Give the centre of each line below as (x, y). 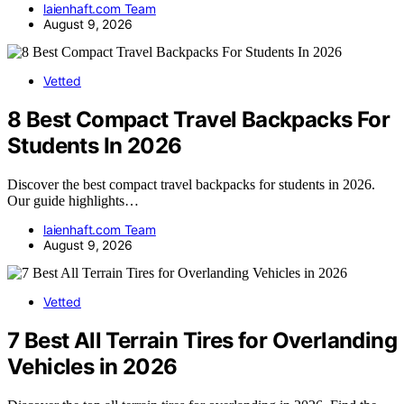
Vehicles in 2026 (92, 366)
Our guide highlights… (73, 201)
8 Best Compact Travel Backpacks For (198, 120)
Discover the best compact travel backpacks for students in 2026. (191, 185)
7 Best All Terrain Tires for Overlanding (202, 340)
